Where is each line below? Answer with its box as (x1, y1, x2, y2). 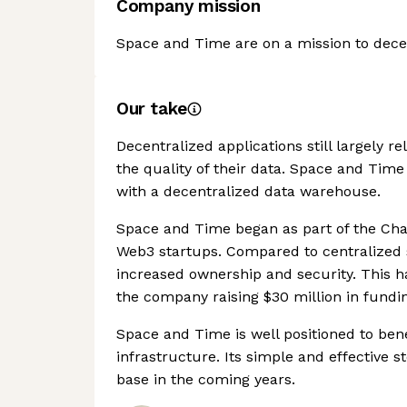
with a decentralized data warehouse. (116, 183, 381, 200)
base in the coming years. (116, 371, 295, 388)
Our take (116, 98, 187, 119)
